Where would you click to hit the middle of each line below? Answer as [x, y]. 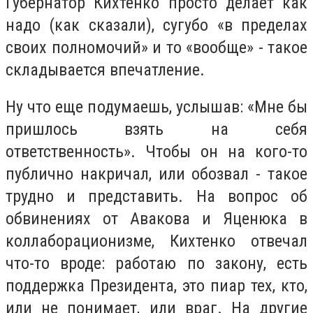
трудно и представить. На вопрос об [156, 197]
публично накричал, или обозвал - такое [156, 174]
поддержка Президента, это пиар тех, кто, [156, 286]
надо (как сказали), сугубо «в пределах [156, 25]
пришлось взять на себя [156, 130]
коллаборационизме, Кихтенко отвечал [156, 241]
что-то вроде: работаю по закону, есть [156, 264]
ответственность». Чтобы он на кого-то [156, 152]
